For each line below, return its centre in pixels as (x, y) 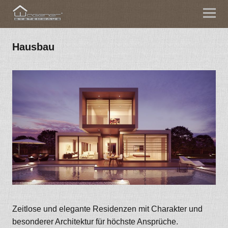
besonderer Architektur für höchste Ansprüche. (95, 222)
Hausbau (33, 47)
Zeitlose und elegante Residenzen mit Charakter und (107, 209)
